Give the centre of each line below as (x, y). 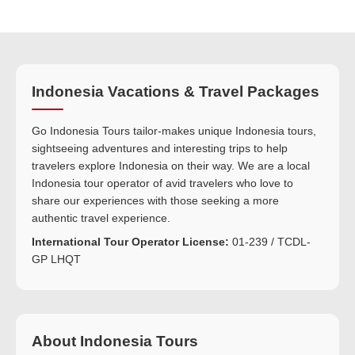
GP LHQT (56, 259)
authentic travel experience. (101, 218)
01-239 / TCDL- (270, 241)
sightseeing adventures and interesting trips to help (160, 148)
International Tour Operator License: (130, 241)
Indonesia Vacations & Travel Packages (176, 91)
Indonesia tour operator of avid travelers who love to (162, 183)
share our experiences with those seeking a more (155, 200)
